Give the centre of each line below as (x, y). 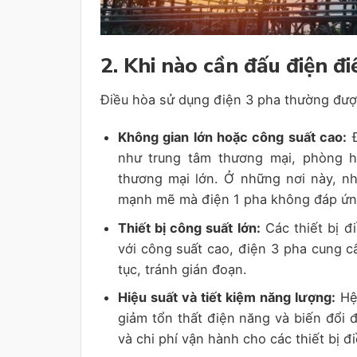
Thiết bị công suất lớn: (189, 228)
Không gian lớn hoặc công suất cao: (232, 137)
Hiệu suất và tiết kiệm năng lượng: (226, 298)
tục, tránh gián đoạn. (182, 269)
